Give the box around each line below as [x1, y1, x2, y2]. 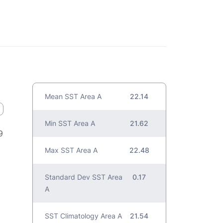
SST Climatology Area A [45, 212, 122, 220]
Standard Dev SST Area [45, 173, 123, 181]
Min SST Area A [45, 119, 96, 127]
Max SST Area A [45, 146, 98, 154]
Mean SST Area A [45, 92, 102, 101]
